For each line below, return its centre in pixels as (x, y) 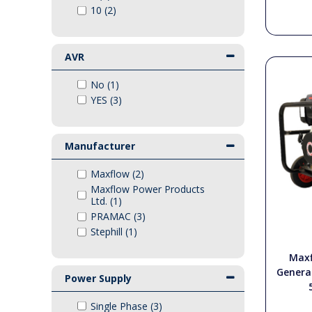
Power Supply (98, 278)
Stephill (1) (114, 232)
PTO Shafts (42, 14)
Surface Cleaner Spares (70, 54)
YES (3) (106, 100)
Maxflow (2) (117, 174)
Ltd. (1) (106, 201)
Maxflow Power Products (147, 189)
